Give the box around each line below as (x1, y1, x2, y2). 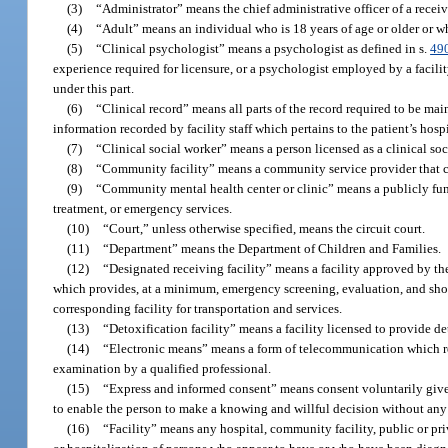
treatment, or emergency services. (53, 200, 233, 216)
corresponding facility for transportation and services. (53, 300, 343, 316)
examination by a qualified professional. (53, 360, 272, 376)
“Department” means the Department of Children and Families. (103, 240, 442, 256)
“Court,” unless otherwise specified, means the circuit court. (103, 220, 426, 236)
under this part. (53, 80, 135, 96)
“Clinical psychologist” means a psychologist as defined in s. (96, 40, 431, 56)
